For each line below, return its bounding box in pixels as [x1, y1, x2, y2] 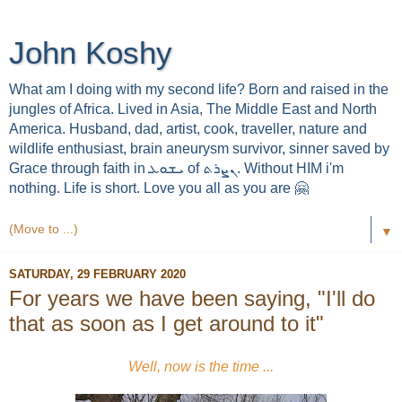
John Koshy [9, 36, 172, 70]
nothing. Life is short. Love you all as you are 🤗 [9, 180, 309, 196]
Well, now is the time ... [128, 358, 274, 374]
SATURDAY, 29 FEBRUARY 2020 [9, 267, 186, 281]
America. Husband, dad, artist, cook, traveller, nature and [9, 121, 367, 136]
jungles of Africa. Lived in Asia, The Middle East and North [9, 101, 377, 117]
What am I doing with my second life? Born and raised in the [9, 82, 389, 97]
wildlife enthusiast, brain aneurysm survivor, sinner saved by [9, 141, 389, 156]
